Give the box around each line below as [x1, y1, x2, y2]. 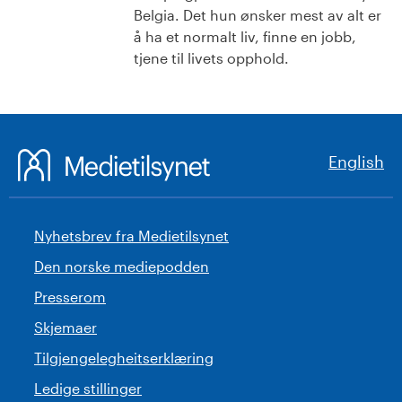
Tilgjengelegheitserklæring [34, 349, 214, 367]
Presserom [34, 288, 106, 306]
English [328, 152, 384, 172]
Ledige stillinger [34, 380, 142, 398]
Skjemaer [34, 319, 97, 336]
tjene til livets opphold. [134, 49, 289, 67]
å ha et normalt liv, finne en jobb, [134, 28, 356, 46]
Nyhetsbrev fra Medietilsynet [34, 227, 229, 245]
